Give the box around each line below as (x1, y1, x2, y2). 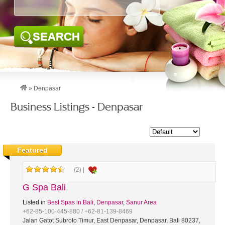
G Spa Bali (23, 182, 66, 192)
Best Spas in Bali (47, 199, 93, 206)
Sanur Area (126, 199, 157, 206)
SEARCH (33, 30, 80, 43)
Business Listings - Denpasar (11, 100, 143, 113)
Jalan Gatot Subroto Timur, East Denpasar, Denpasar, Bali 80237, (23, 217, 200, 224)
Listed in (23, 199, 47, 206)
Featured (17, 146, 48, 154)
